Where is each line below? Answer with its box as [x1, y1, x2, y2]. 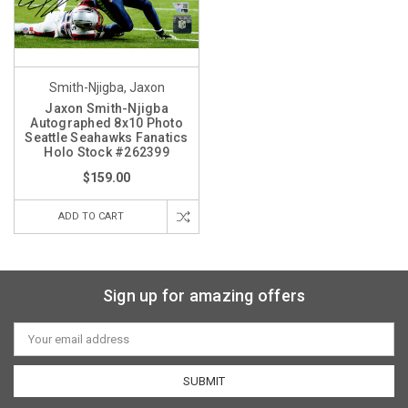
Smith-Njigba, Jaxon [48, 80, 165, 96]
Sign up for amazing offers [102, 286, 306, 306]
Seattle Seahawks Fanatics [25, 130, 189, 146]
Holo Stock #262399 [44, 145, 169, 160]
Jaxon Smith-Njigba [45, 101, 168, 117]
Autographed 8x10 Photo [30, 116, 183, 131]
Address [14, 338, 59, 352]
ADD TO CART [57, 210, 124, 223]
